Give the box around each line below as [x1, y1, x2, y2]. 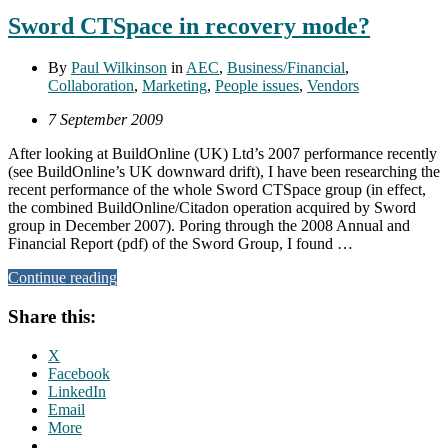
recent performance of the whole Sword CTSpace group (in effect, [8, 181, 426, 199]
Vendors [307, 77, 359, 95]
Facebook [48, 364, 110, 382]
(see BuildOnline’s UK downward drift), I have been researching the [8, 163, 440, 181]
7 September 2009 [48, 111, 163, 129]
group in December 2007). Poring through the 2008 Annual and [8, 217, 410, 235]
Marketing [142, 77, 207, 95]
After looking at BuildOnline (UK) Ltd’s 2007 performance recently [8, 145, 437, 163]
